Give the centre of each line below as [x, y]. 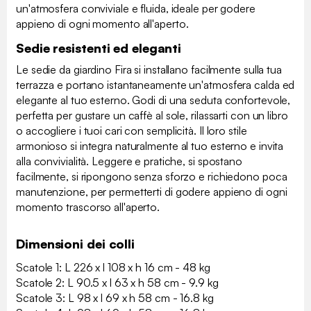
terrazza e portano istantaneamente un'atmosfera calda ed [155, 85]
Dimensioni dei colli [75, 244]
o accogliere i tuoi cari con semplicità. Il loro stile [132, 131]
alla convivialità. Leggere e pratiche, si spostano [129, 161]
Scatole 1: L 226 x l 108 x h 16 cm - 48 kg [113, 268]
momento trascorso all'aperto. [88, 207]
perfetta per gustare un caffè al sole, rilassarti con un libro [152, 116]
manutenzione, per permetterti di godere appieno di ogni [152, 192]
